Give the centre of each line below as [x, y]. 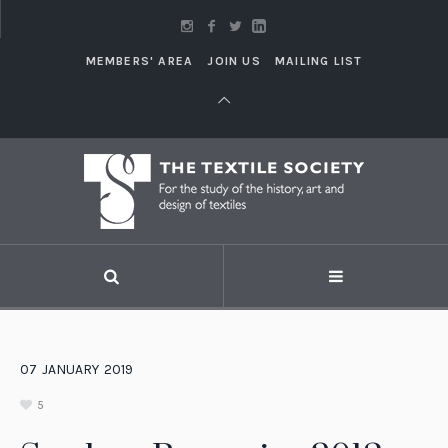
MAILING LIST [319, 61]
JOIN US [234, 61]
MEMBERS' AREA [139, 61]
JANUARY [70, 369]
